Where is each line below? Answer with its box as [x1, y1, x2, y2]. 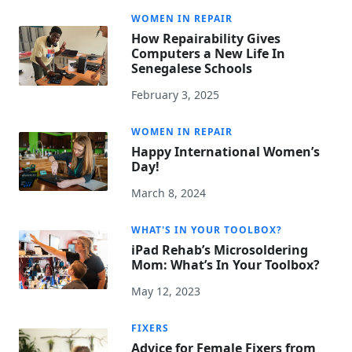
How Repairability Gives [131, 30, 281, 48]
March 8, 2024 [131, 185, 207, 201]
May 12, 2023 [131, 284, 201, 299]
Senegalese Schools [131, 60, 253, 78]
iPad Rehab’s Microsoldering [131, 241, 309, 259]
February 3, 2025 [131, 87, 220, 103]
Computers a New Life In [131, 45, 286, 63]
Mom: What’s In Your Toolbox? [131, 256, 321, 274]
